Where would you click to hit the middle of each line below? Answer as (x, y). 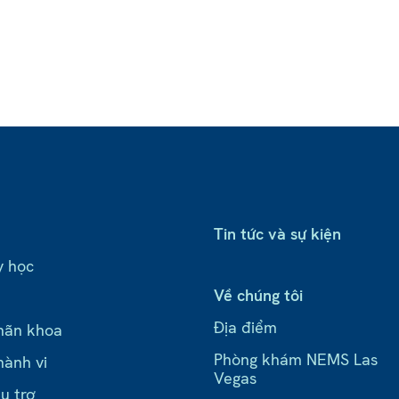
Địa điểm (246, 328)
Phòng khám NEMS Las (296, 360)
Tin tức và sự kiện (278, 234)
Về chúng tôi (259, 296)
